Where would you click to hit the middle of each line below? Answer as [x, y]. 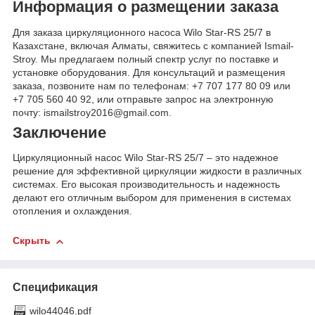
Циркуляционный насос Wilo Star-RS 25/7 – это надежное [146, 158]
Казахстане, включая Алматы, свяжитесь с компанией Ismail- [153, 45]
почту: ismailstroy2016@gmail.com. [92, 112]
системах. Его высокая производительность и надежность [146, 185]
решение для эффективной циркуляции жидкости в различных [157, 171]
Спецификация [55, 287]
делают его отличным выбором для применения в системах [152, 198]
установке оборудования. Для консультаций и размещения [149, 72]
